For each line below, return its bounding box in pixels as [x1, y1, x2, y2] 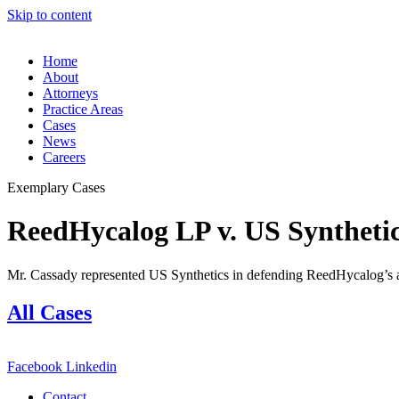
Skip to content [7, 7, 92, 22]
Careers [43, 150, 85, 165]
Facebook [7, 358, 62, 374]
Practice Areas [43, 102, 123, 117]
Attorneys [43, 85, 98, 101]
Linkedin [66, 358, 117, 374]
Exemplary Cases [7, 180, 105, 195]
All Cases [7, 300, 92, 324]
